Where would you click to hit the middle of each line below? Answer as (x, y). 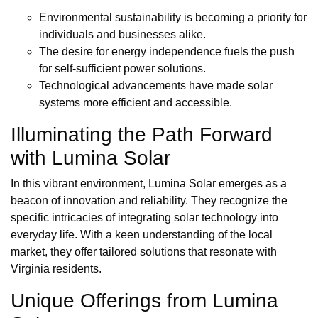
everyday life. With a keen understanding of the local (142, 235)
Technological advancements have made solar (156, 86)
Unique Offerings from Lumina (144, 301)
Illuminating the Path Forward (142, 135)
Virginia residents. (56, 269)
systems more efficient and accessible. (136, 103)
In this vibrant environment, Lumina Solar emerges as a (149, 184)
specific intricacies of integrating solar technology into (144, 218)
